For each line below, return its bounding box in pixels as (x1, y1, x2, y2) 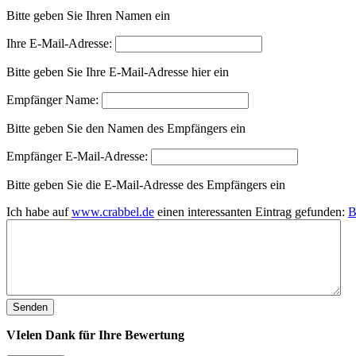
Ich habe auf (6, 204, 72, 219)
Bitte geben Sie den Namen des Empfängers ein (6, 121, 246, 135)
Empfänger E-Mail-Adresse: (6, 149, 148, 163)
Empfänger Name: (6, 92, 99, 106)
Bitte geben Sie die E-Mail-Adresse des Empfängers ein (6, 177, 285, 192)
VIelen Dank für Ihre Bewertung (6, 327, 184, 342)
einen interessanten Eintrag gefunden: (154, 204, 348, 219)
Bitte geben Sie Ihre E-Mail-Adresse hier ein (6, 64, 229, 79)
